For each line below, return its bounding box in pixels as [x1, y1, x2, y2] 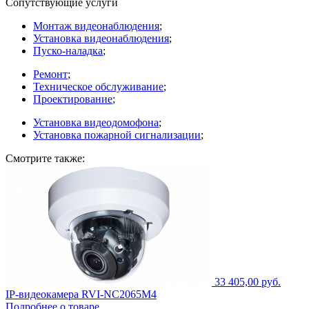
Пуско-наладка [33, 45, 103, 57]
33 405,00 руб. [215, 276, 281, 288]
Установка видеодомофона [33, 117, 159, 129]
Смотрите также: [6, 152, 85, 165]
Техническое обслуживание [33, 81, 163, 93]
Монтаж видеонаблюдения [33, 20, 159, 32]
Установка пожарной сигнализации [33, 129, 201, 141]
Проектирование [33, 93, 112, 106]
